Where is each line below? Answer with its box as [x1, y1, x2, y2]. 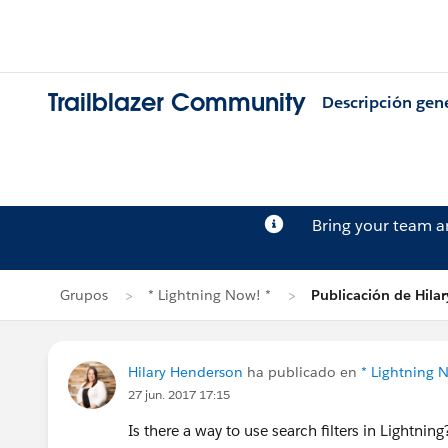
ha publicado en [243, 363, 361, 381]
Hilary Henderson [128, 363, 243, 381]
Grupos [60, 286, 108, 304]
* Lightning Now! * [148, 286, 271, 304]
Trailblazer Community [48, 87, 306, 119]
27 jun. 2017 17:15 [128, 386, 230, 403]
